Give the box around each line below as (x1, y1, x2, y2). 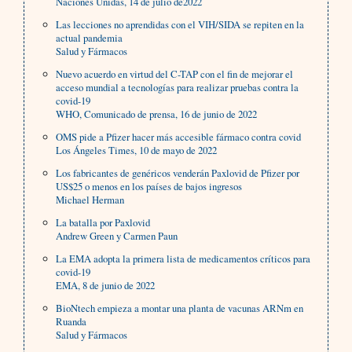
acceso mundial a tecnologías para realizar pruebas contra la (56, 80, 299, 95)
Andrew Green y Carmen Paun (56, 229, 178, 244)
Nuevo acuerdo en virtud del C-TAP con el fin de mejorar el (56, 67, 294, 82)
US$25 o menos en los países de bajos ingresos (56, 179, 243, 194)
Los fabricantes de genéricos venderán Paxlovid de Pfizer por (56, 166, 300, 181)
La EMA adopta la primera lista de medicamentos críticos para (56, 251, 311, 266)
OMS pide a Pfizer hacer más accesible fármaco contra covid (56, 130, 302, 145)
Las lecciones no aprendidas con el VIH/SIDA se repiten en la (56, 17, 305, 32)
